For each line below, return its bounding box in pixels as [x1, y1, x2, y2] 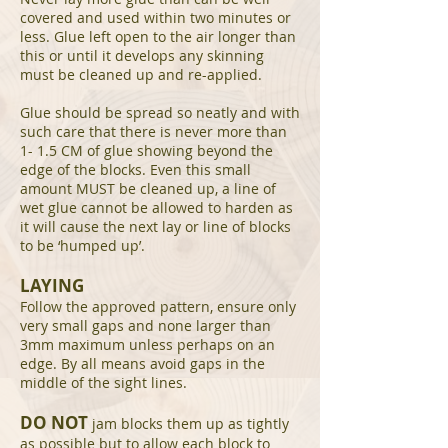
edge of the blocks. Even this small [20, 160, 251, 179]
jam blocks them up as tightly [88, 414, 289, 433]
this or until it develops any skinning [20, 46, 264, 65]
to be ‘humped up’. [20, 236, 145, 255]
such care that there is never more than [20, 122, 287, 141]
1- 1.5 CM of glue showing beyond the [20, 141, 273, 160]
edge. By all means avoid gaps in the [20, 354, 265, 373]
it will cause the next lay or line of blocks [20, 217, 291, 236]
